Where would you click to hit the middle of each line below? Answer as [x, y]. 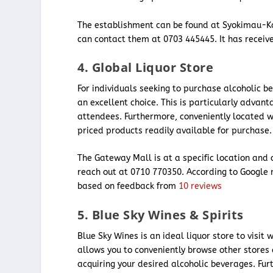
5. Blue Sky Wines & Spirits [161, 214]
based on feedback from [128, 186]
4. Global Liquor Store [146, 67]
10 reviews [200, 186]
